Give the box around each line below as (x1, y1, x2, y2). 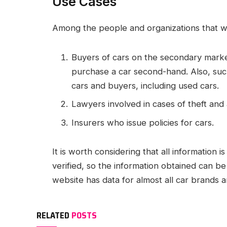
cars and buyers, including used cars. (71, 80, 219, 91)
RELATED (36, 209, 71, 222)
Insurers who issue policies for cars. (71, 117, 214, 128)
